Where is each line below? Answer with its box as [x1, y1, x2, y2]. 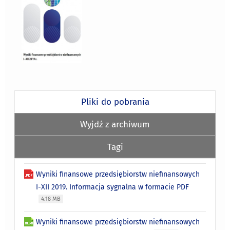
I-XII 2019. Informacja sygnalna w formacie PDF [36, 182, 189, 191]
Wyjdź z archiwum [80, 119, 150, 129]
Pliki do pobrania [81, 96, 149, 107]
